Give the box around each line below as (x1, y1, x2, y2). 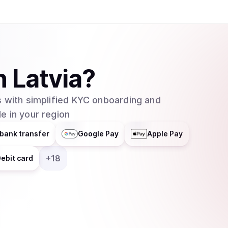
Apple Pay (147, 129, 183, 138)
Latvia (12, 64, 82, 94)
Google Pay (78, 129, 119, 138)
